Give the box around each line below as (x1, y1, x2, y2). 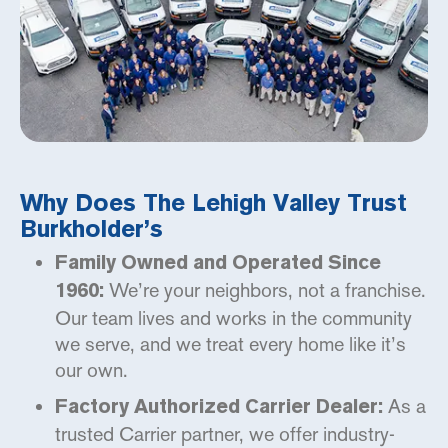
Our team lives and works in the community (55, 305, 412, 330)
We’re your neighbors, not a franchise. (104, 277, 426, 302)
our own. (55, 357, 128, 382)
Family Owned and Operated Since (55, 253, 381, 274)
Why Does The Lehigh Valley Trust (20, 192, 407, 217)
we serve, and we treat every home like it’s (55, 331, 406, 356)
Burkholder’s (20, 218, 163, 243)
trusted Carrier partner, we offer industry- (55, 421, 395, 446)
